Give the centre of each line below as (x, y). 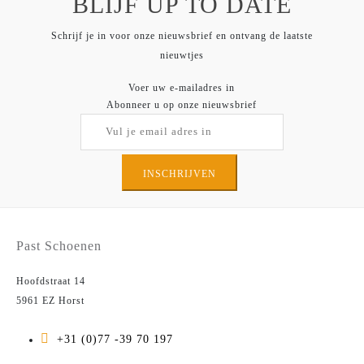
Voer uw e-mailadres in (182, 88)
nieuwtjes (182, 55)
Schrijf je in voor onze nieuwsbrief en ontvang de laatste (182, 35)
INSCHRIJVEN (179, 174)
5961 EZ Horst (50, 300)
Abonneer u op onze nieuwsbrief (182, 105)
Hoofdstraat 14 (51, 281)
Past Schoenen (59, 246)
